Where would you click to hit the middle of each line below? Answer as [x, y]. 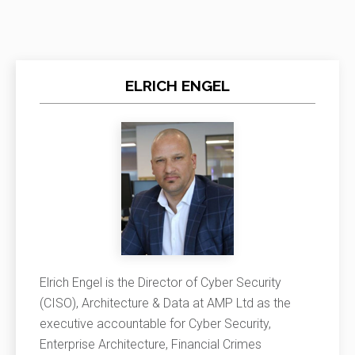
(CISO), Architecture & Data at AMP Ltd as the [165, 303]
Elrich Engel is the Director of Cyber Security [160, 283]
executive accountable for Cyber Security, [155, 324]
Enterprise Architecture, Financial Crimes [151, 345]
